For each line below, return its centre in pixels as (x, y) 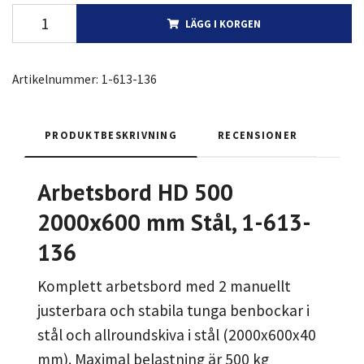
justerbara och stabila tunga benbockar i (173, 311)
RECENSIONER (258, 135)
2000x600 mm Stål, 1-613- (174, 223)
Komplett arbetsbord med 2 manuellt (164, 286)
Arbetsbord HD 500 (135, 193)
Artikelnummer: (55, 80)
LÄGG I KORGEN (223, 24)
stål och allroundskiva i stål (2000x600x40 (177, 335)
